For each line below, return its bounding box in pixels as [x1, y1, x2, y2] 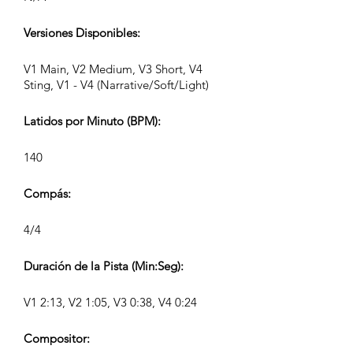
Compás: [24, 186, 71, 201]
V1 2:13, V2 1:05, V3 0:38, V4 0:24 [24, 295, 197, 310]
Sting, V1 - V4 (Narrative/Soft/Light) [24, 77, 209, 92]
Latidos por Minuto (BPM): [24, 113, 161, 128]
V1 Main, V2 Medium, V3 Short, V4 [24, 61, 203, 76]
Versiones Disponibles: [24, 25, 140, 40]
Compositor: [24, 331, 90, 346]
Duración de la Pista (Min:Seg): [24, 258, 184, 273]
